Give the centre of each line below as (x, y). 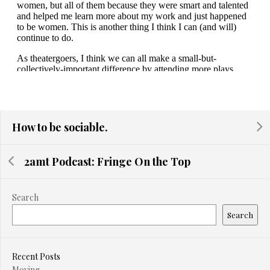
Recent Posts (36, 257)
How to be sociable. (60, 127)
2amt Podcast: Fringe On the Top (107, 162)
